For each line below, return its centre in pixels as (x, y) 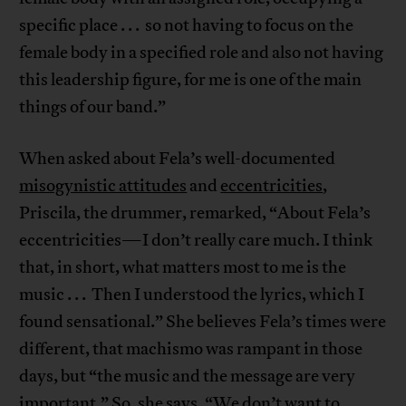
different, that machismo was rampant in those (191, 349)
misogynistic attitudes (103, 186)
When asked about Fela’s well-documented (178, 159)
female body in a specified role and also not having (202, 53)
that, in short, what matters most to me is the (183, 268)
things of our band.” (93, 107)
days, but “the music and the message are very (188, 377)
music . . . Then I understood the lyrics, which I (192, 295)
